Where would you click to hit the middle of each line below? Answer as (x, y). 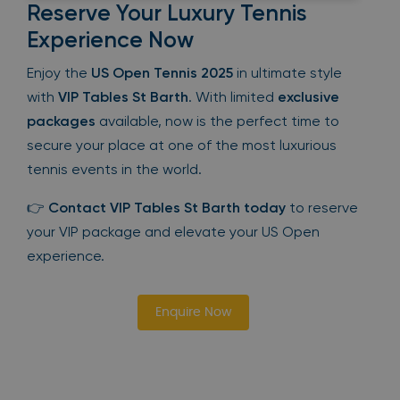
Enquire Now (193, 313)
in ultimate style (287, 73)
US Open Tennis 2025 (162, 73)
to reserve (322, 208)
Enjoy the (59, 73)
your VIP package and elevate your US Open (173, 232)
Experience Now (110, 40)
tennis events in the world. (114, 170)
